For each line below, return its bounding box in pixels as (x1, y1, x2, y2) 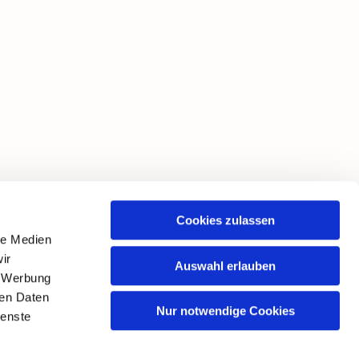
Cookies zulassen (175, 213, 275, 228)
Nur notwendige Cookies (155, 304, 295, 318)
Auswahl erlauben (175, 258, 276, 272)
